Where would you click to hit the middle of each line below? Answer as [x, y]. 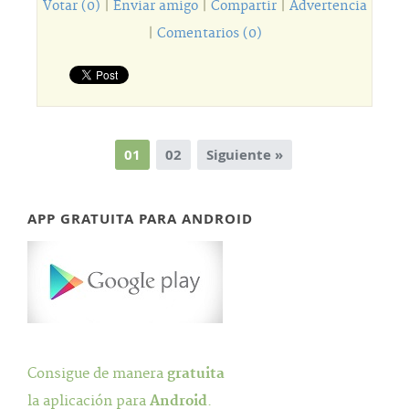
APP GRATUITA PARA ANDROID [140, 219]
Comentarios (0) [209, 34]
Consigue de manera [97, 374]
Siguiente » [244, 155]
